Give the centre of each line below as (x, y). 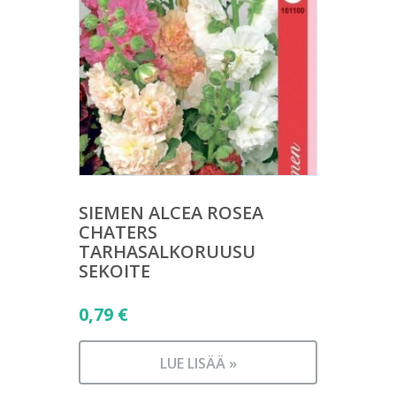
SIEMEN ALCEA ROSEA (171, 213)
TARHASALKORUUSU (167, 252)
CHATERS (118, 232)
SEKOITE (114, 271)
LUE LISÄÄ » (198, 364)
